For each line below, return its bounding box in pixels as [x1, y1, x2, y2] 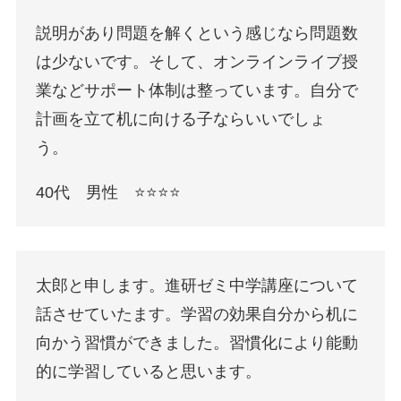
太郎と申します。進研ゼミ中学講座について [36, 276, 359, 294]
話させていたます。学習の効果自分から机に [36, 304, 359, 323]
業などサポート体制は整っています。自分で [36, 81, 359, 99]
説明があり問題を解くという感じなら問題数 [36, 23, 359, 42]
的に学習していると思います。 [36, 362, 262, 380]
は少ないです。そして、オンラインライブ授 [36, 52, 359, 71]
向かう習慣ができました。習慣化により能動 [36, 333, 359, 352]
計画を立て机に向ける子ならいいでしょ [36, 109, 327, 128]
